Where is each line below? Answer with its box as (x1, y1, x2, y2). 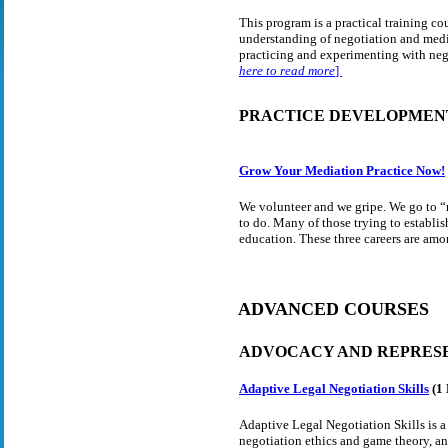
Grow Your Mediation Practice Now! (239, 163, 445, 179)
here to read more (239, 63, 335, 79)
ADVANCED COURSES (238, 299, 429, 320)
